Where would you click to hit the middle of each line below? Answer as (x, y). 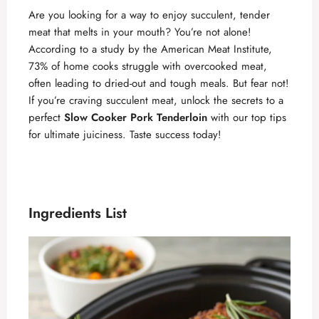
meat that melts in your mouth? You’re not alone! (140, 32)
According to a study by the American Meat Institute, (150, 49)
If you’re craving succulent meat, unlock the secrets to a (156, 100)
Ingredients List (78, 213)
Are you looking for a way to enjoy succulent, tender (149, 15)
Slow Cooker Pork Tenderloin (136, 117)
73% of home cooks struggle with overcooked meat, (148, 66)
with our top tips (247, 117)
